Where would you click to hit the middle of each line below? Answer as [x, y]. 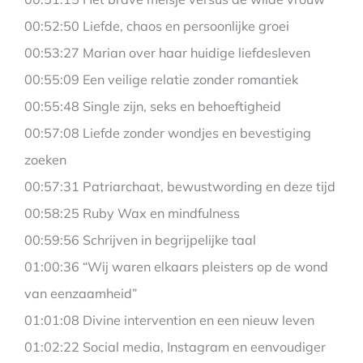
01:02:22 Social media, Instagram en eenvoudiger [175, 347]
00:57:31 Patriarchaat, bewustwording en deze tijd [180, 187]
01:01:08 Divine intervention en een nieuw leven [169, 320]
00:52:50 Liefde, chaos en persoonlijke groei [157, 26]
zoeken [45, 160]
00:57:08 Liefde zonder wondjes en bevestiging [168, 133]
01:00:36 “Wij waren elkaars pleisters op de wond [176, 267]
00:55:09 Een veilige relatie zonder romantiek [161, 80]
